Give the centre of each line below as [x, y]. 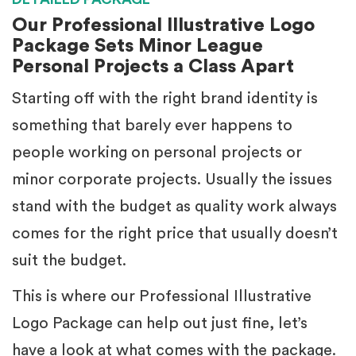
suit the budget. [69, 261]
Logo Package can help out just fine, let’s [160, 323]
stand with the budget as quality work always [174, 207]
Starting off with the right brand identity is [165, 99]
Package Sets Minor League [137, 46]
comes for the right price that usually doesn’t [175, 234]
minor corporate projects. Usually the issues [172, 180]
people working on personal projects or [157, 153]
